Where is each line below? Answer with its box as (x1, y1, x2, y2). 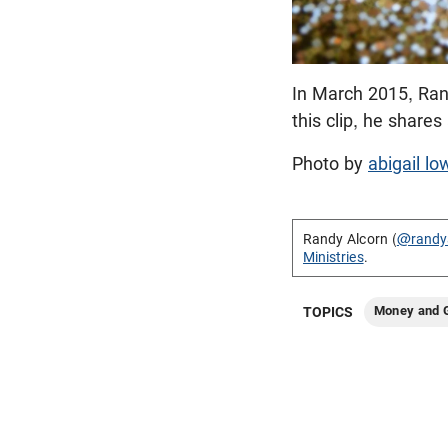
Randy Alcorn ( (303, 231, 397, 248)
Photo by (292, 153, 368, 175)
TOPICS (303, 304, 354, 321)
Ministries (303, 249, 364, 266)
